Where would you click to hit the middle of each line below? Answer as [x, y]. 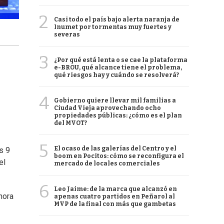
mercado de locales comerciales [107, 163]
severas [67, 34]
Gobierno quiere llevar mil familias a [115, 100]
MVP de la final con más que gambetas [115, 204]
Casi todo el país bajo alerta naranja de [117, 19]
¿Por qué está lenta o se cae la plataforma [121, 60]
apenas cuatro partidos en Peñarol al [114, 196]
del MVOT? [70, 123]
